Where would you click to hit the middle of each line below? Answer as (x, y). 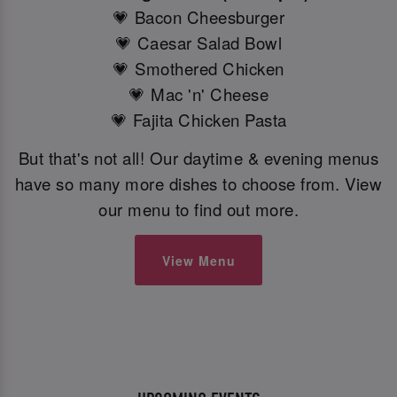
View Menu (198, 260)
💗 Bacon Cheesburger (198, 16)
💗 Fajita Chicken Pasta (198, 119)
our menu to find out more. (198, 209)
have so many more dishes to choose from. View (198, 183)
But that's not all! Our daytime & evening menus (198, 157)
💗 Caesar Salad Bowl (198, 42)
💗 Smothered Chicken (198, 68)
